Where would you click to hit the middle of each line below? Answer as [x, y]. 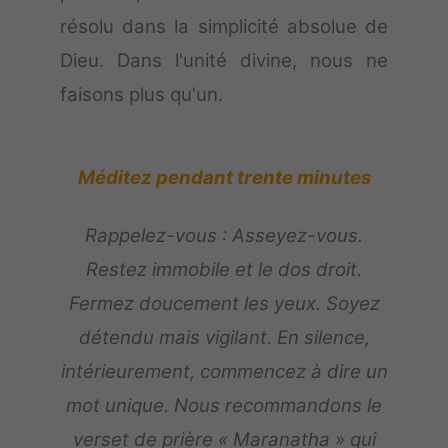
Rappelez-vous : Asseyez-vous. [224, 236]
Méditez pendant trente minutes [224, 178]
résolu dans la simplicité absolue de [224, 27]
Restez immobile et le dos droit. [224, 270]
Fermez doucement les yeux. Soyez [224, 304]
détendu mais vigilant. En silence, [224, 338]
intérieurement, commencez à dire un [224, 372]
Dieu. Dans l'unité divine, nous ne [224, 61]
